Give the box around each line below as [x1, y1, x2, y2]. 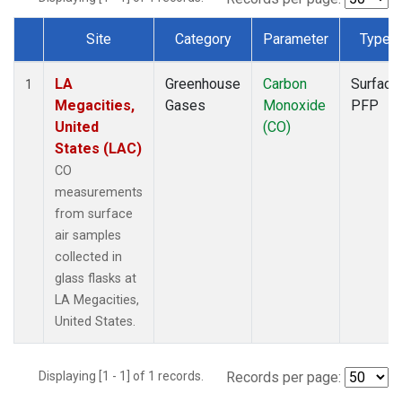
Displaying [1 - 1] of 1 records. [39, 368, 214, 383]
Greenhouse [165, 74, 240, 92]
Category [174, 30, 232, 48]
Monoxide [263, 96, 326, 114]
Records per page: [226, 368, 341, 386]
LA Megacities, [55, 292, 139, 308]
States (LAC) [55, 139, 142, 157]
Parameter [263, 30, 328, 48]
